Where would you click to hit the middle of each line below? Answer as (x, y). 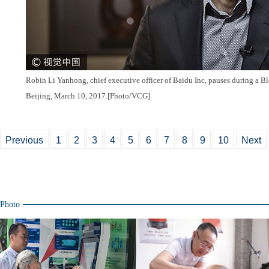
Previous (24, 140)
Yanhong (71, 80)
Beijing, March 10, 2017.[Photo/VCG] (88, 96)
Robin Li (41, 80)
